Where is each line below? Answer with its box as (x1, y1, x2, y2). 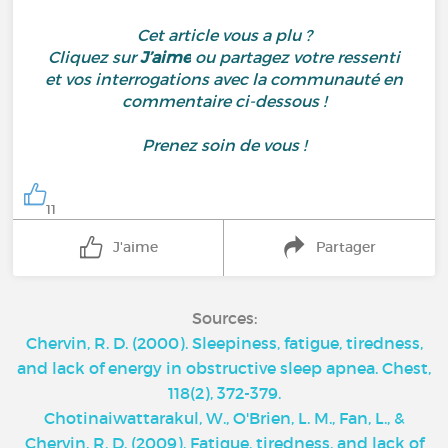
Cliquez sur (48, 47, 140, 67)
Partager (316, 238, 377, 256)
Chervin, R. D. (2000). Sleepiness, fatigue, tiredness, (25, 332, 423, 353)
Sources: (191, 307, 257, 328)
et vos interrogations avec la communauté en (45, 69, 403, 89)
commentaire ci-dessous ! (122, 91, 326, 111)
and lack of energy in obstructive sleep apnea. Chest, (17, 357, 431, 378)
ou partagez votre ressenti (191, 47, 400, 67)
